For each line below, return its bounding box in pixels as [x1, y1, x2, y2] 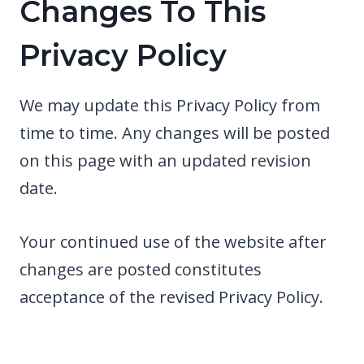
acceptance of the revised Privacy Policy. [19, 285, 323, 308]
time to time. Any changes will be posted [19, 121, 330, 144]
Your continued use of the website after [19, 230, 327, 253]
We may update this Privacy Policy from [19, 93, 320, 116]
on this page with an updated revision [19, 149, 311, 171]
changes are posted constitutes [19, 258, 262, 280]
